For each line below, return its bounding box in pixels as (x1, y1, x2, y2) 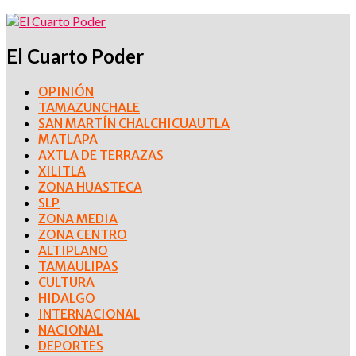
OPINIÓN (38, 83, 94, 99)
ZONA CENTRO (38, 226, 127, 242)
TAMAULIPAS (38, 257, 118, 274)
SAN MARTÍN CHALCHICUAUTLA (38, 114, 230, 131)
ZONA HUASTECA (38, 178, 142, 195)
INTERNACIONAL (38, 305, 140, 322)
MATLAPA (38, 130, 98, 147)
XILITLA (38, 162, 86, 179)
